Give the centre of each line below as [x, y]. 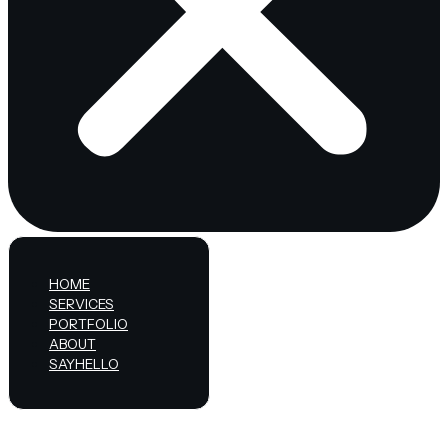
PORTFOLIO [88, 324]
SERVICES [81, 304]
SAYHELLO [84, 364]
